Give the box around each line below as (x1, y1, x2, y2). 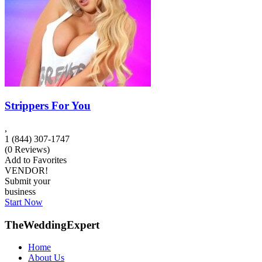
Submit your (5, 175, 50, 186)
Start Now (5, 196, 43, 207)
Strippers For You (5, 99, 91, 112)
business (5, 186, 36, 196)
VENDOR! (5, 165, 48, 175)
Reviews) (12, 144, 50, 154)
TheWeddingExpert (5, 218, 99, 231)
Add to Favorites (5, 154, 67, 165)
